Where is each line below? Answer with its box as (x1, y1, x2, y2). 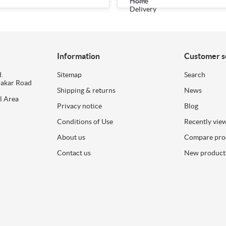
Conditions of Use (56, 117, 113, 126)
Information (56, 51, 100, 61)
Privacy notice (56, 101, 102, 110)
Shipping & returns (56, 86, 116, 94)
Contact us (56, 148, 91, 157)
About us (56, 133, 85, 141)
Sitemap (56, 70, 82, 79)
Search (184, 70, 206, 79)
